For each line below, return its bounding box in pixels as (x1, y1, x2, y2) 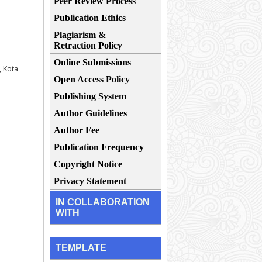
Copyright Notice (54, 159, 122, 170)
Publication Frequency (54, 142, 144, 153)
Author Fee (54, 125, 99, 135)
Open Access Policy (54, 74, 130, 84)
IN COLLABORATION (56, 196, 150, 207)
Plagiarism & (54, 29, 106, 40)
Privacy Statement (54, 176, 126, 187)
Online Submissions (54, 57, 131, 67)
